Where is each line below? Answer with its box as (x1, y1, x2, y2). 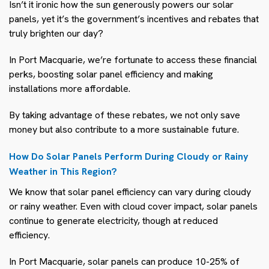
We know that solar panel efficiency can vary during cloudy (9, 185, 251, 198)
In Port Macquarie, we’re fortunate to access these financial (9, 53, 257, 66)
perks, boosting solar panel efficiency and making (9, 67, 213, 80)
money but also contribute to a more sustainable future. (9, 122, 239, 136)
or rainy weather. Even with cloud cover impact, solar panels (9, 199, 258, 213)
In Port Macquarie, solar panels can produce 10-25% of (9, 255, 240, 268)
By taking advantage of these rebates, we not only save (9, 108, 240, 121)
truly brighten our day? (9, 26, 103, 40)
